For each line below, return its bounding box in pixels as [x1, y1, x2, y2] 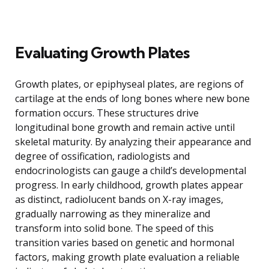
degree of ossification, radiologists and [15, 149, 190, 163]
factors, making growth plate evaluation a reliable [15, 250, 240, 264]
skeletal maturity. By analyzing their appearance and [15, 134, 251, 148]
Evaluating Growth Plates [15, 42, 189, 62]
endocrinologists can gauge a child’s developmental [15, 163, 246, 177]
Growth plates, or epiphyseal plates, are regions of [15, 77, 244, 91]
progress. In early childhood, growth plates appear [15, 178, 243, 192]
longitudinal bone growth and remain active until [15, 120, 235, 134]
